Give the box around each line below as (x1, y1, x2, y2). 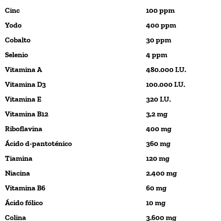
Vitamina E (5, 94, 41, 104)
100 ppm (146, 5, 175, 15)
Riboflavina (5, 124, 42, 133)
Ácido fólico (5, 198, 43, 207)
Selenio (5, 50, 28, 59)
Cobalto (5, 35, 31, 44)
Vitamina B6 (5, 183, 45, 192)
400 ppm (146, 20, 176, 30)
